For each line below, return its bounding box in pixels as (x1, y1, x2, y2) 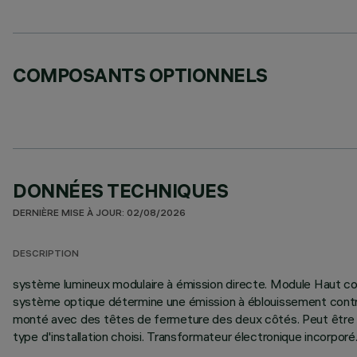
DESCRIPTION (13, 249, 79, 260)
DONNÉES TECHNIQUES (13, 178, 229, 202)
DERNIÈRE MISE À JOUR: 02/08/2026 (13, 209, 186, 219)
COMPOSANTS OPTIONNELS (13, 63, 268, 87)
